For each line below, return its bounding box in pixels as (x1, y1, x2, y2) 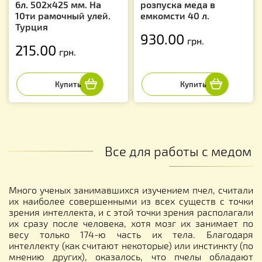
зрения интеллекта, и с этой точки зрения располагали (9, 206, 253, 218)
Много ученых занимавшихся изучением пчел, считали (9, 184, 253, 195)
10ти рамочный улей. (15, 9, 111, 21)
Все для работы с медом (105, 143, 251, 158)
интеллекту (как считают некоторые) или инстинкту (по (9, 239, 253, 251)
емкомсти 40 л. (140, 9, 209, 21)
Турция (15, 20, 48, 32)
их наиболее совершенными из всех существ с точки (9, 195, 253, 206)
